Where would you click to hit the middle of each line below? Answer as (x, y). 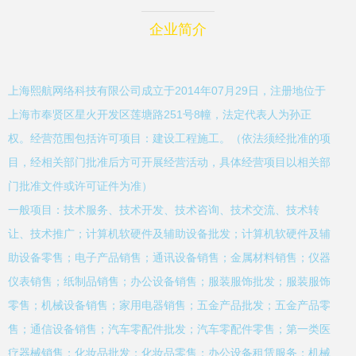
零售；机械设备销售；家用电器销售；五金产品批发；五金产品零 (169, 305)
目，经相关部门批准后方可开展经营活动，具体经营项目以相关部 (169, 162)
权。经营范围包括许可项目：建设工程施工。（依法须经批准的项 (169, 138)
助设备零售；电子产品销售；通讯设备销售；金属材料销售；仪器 (169, 257)
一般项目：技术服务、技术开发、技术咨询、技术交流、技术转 (164, 210)
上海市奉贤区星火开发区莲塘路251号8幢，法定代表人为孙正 (160, 114)
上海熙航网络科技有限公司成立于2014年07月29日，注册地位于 (167, 91)
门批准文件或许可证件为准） (80, 186)
